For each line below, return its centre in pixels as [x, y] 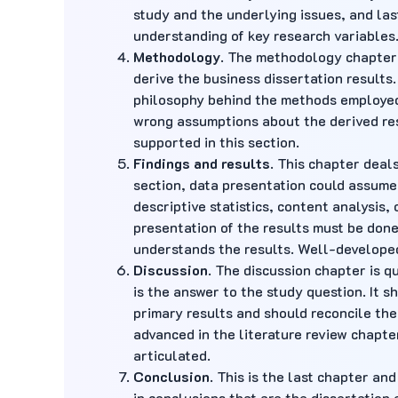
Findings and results [202, 163]
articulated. [172, 355]
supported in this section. [216, 142]
